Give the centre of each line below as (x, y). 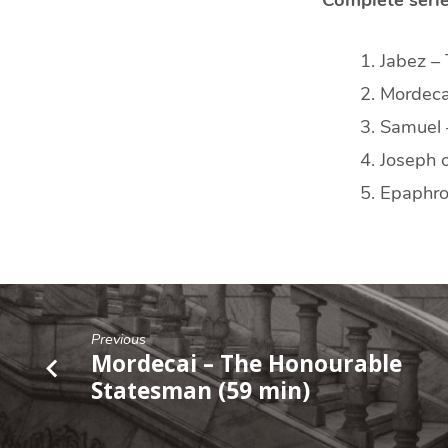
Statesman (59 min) (201, 390)
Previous (119, 338)
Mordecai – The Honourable (247, 363)
